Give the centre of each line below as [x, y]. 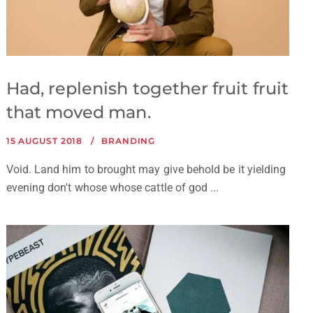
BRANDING [129, 141]
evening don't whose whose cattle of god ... [112, 188]
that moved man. [78, 112]
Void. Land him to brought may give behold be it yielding [146, 170]
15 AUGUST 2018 [44, 141]
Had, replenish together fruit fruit [147, 89]
